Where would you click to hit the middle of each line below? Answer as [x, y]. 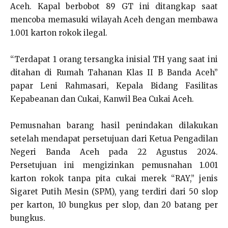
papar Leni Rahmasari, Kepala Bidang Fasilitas [114, 86]
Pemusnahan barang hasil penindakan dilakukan [114, 125]
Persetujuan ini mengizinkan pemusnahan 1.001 [114, 165]
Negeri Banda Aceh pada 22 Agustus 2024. [114, 152]
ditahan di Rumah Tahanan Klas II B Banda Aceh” [114, 73]
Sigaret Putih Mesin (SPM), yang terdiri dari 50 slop [114, 192]
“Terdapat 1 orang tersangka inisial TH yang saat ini [114, 59]
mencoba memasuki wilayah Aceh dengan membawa [114, 20]
